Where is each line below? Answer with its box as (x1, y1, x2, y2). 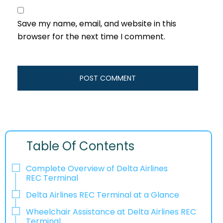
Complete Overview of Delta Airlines (26, 163, 168, 175)
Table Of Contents (26, 138, 135, 155)
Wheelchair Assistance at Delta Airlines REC (26, 206, 196, 218)
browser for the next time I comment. (17, 31, 165, 43)
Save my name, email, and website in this (17, 18, 176, 30)
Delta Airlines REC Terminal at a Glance (26, 189, 179, 201)
